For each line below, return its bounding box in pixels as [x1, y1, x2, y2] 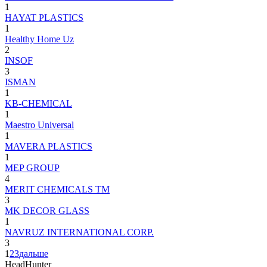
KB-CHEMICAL [5, 98, 72, 108]
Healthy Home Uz [5, 33, 74, 44]
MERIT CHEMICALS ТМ [5, 184, 110, 194]
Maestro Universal [5, 119, 74, 130]
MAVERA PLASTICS [5, 141, 92, 151]
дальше [19, 248, 48, 259]
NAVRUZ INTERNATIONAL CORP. [5, 226, 154, 237]
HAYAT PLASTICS [5, 12, 83, 23]
